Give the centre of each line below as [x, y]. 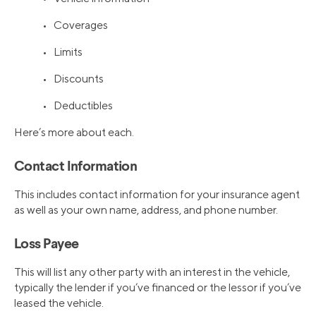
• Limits [62, 51]
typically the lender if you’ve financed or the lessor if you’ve [158, 287]
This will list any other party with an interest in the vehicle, [152, 272]
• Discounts [73, 78]
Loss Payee [47, 244]
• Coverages [75, 25]
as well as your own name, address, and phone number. [146, 209]
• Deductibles [78, 105]
